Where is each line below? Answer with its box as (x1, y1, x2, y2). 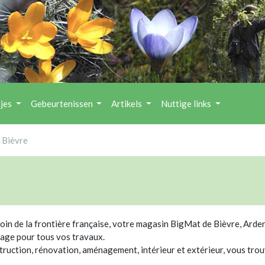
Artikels (111, 98, 144, 109)
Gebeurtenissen (30, 98, 95, 109)
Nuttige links (161, 98, 214, 109)
